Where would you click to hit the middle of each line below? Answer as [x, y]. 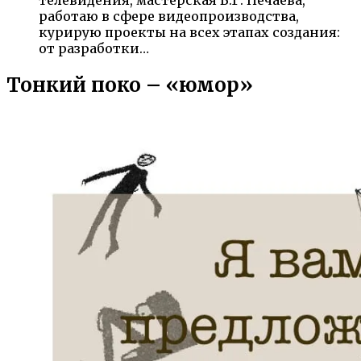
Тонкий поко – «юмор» [130, 85]
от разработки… [94, 48]
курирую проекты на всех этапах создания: [189, 32]
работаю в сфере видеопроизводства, [169, 16]
